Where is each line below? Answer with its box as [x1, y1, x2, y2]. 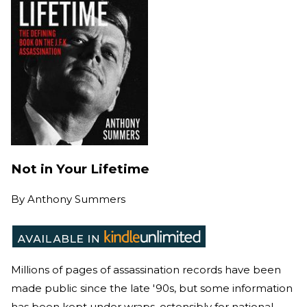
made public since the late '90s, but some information [11, 281, 293, 295]
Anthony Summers [27, 192, 125, 206]
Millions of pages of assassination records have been [11, 262, 281, 276]
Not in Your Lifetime [11, 161, 149, 177]
